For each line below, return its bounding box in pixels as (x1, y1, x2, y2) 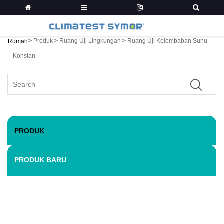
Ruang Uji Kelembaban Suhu (127, 37, 207, 45)
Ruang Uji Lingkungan (59, 37, 121, 45)
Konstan (13, 52, 35, 60)
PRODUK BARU (14, 155, 66, 164)
